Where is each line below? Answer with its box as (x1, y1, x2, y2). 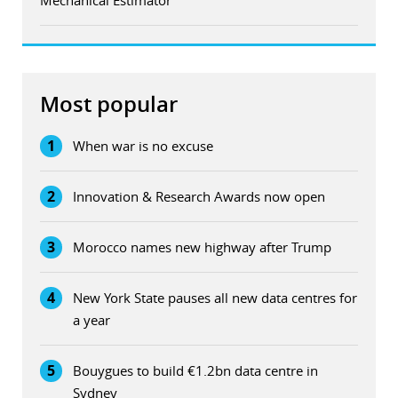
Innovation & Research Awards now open (73, 187, 325, 205)
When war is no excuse (73, 136, 213, 155)
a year (73, 310, 110, 329)
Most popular (40, 89, 178, 118)
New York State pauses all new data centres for (73, 288, 357, 306)
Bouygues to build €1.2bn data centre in (73, 361, 318, 379)
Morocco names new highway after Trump (73, 237, 331, 256)
